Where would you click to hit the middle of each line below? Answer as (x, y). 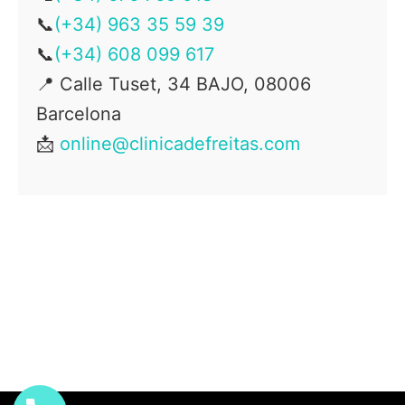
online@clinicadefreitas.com (180, 144)
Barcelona (79, 114)
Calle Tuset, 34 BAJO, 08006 (185, 84)
